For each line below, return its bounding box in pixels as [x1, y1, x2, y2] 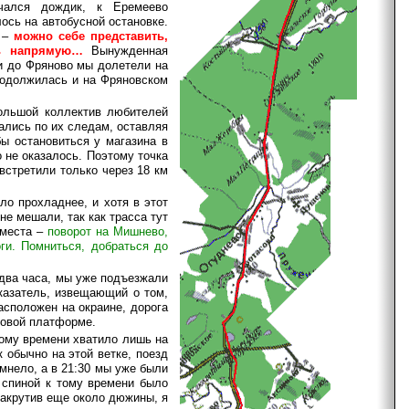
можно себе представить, [14, 28, 168, 43]
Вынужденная [82, 43, 169, 58]
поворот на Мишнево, [47, 224, 168, 238]
